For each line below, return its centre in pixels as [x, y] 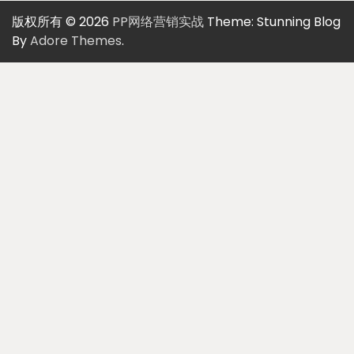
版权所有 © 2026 [62, 21]
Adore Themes [76, 40]
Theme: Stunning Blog [272, 21]
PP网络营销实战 [158, 21]
